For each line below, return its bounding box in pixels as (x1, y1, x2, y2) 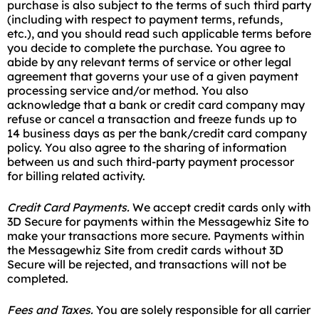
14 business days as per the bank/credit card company (7, 126, 307, 140)
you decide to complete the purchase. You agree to (7, 41, 286, 55)
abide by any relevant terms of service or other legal (7, 55, 291, 69)
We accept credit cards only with (130, 200, 311, 214)
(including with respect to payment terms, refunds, (7, 12, 283, 26)
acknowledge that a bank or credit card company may (7, 98, 305, 112)
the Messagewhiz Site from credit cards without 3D (7, 243, 283, 257)
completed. (7, 271, 68, 286)
